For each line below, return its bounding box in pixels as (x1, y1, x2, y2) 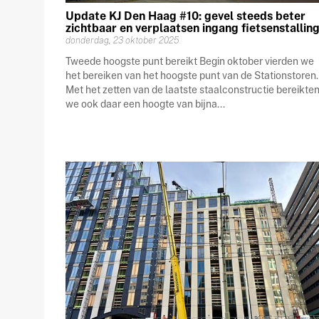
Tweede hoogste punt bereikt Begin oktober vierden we (66, 56, 314, 68)
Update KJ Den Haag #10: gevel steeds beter (66, 9, 305, 23)
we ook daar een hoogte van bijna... (66, 98, 225, 110)
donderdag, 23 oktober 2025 (66, 35, 179, 46)
